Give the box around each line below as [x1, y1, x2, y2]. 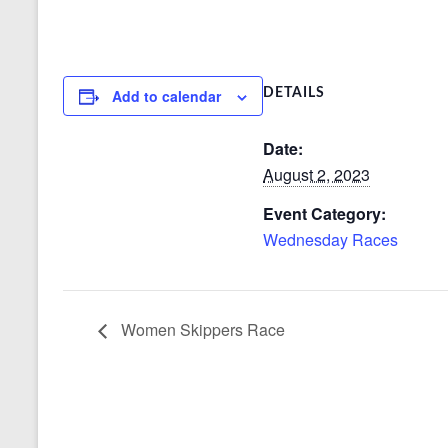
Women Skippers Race [117, 317, 285, 341]
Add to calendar [112, 86, 221, 106]
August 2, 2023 [263, 163, 370, 186]
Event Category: [263, 202, 386, 225]
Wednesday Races [263, 228, 398, 251]
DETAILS [263, 86, 325, 100]
